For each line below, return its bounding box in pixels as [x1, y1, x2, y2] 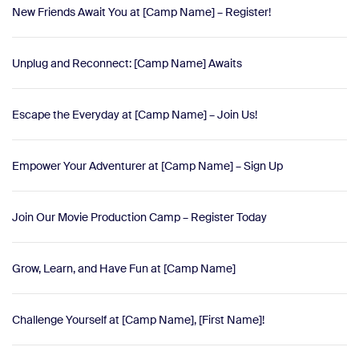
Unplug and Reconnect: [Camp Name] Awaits [12, 55, 242, 71]
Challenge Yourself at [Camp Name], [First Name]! [12, 312, 264, 327]
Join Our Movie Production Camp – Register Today [12, 209, 267, 224]
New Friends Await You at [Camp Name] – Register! [12, 4, 271, 19]
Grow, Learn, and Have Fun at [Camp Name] [12, 260, 236, 276]
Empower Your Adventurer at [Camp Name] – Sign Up [12, 158, 283, 173]
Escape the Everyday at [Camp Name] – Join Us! [12, 107, 257, 122]
